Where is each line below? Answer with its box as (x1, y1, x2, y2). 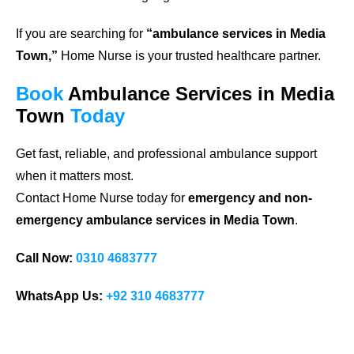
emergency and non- (188, 191, 312, 205)
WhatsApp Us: (16, 289, 103, 303)
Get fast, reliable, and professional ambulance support (16, 147, 317, 161)
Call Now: (16, 251, 73, 265)
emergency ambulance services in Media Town (16, 213, 295, 228)
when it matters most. (16, 169, 134, 183)
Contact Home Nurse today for (16, 191, 188, 205)
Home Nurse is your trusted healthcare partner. (58, 49, 321, 63)
